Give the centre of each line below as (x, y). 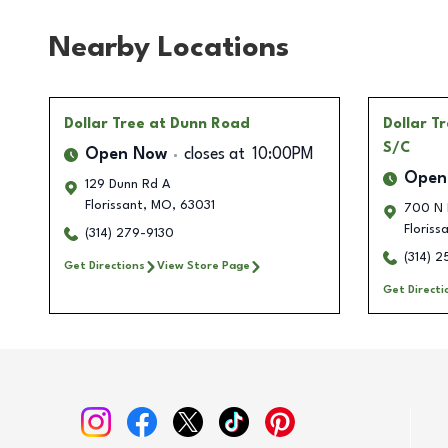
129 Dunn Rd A (127, 185)
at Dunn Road (199, 124)
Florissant (114, 206)
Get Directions (104, 266)
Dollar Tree (104, 124)
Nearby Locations (169, 48)
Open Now (126, 155)
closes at (214, 155)
